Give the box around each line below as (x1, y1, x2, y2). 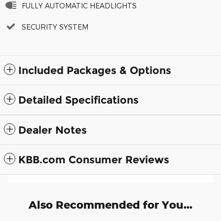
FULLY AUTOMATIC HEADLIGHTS (22, 1, 137, 10)
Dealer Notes (18, 124, 87, 137)
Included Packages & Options (18, 64, 171, 77)
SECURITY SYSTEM (22, 23, 88, 32)
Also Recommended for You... (29, 198, 192, 212)
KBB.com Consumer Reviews (18, 153, 169, 166)
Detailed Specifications (18, 94, 139, 107)
